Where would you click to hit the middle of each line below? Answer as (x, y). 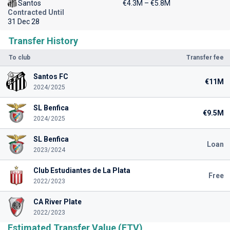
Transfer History (43, 41)
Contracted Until (36, 12)
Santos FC (51, 76)
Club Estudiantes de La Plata (82, 170)
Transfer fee (205, 57)
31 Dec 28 (24, 22)
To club (20, 57)
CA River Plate (57, 202)
